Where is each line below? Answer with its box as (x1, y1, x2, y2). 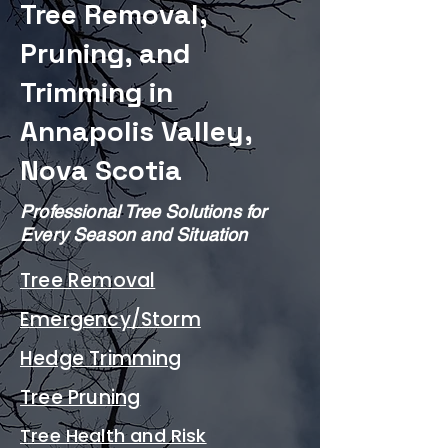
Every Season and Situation (20, 224, 248, 245)
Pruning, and (20, 35, 190, 71)
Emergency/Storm (20, 306, 201, 333)
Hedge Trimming (20, 345, 182, 372)
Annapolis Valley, (20, 113, 252, 149)
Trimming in (20, 74, 173, 110)
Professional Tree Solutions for (20, 201, 267, 222)
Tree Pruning (20, 384, 141, 411)
